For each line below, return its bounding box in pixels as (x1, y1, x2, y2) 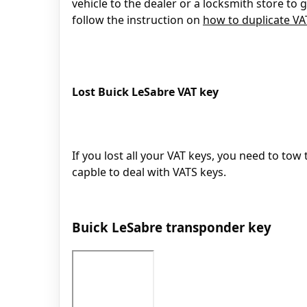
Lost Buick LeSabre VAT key (72, 84, 219, 99)
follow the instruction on (72, 12, 203, 27)
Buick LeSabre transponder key (72, 218, 271, 236)
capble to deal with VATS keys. (72, 164, 226, 180)
